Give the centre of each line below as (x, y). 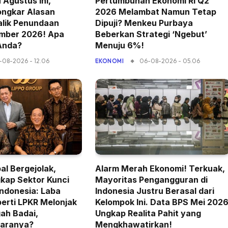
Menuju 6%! (119, 45)
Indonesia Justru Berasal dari (154, 191)
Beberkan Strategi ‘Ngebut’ (151, 34)
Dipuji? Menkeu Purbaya (144, 23)
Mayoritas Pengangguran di (151, 179)
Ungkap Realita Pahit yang (148, 213)
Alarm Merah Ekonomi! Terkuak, (160, 168)
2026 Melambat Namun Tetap (155, 11)
